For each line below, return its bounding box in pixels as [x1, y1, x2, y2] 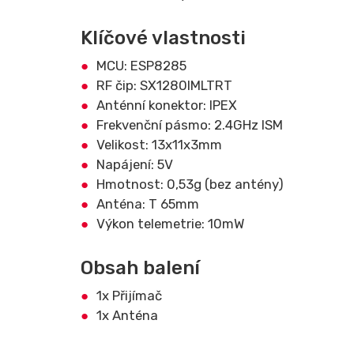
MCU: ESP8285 [96, 58, 186, 73]
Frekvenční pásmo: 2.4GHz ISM [96, 117, 283, 133]
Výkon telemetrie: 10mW [96, 216, 244, 232]
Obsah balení [81, 257, 200, 279]
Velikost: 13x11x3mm [96, 137, 222, 153]
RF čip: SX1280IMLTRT [96, 77, 232, 93]
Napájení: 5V [96, 156, 173, 172]
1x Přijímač [96, 288, 162, 303]
